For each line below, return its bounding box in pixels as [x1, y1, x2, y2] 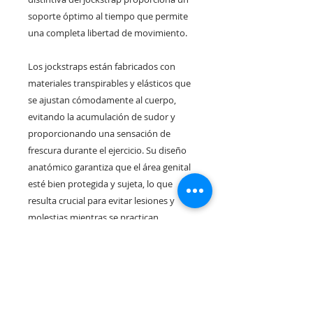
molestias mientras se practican [28, 211, 159, 224]
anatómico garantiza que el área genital [28, 161, 191, 174]
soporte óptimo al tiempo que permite [28, 10, 188, 23]
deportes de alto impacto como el [28, 228, 168, 241]
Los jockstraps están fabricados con [28, 60, 175, 73]
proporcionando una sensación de [28, 127, 170, 140]
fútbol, [28, 245, 55, 258]
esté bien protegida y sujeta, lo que [28, 177, 173, 191]
